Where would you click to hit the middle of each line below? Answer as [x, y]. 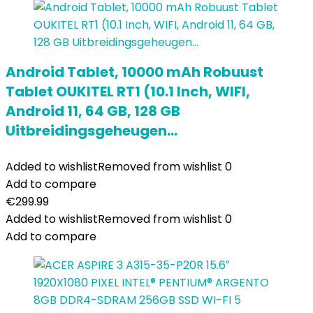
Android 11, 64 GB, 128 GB [93, 111]
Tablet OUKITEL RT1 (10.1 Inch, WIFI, [128, 92]
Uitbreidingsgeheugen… [92, 131]
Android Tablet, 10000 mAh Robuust [134, 72]
